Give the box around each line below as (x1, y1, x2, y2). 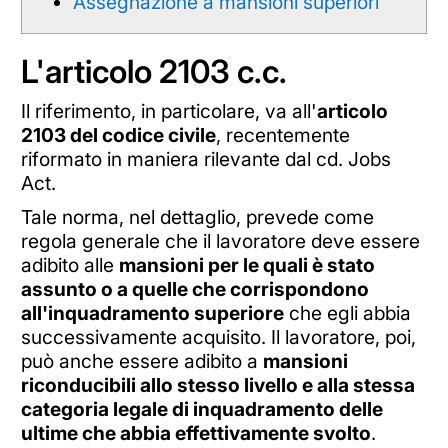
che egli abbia (283, 300, 411, 325)
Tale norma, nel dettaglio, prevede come (20, 204, 374, 229)
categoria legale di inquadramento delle (20, 396, 383, 421)
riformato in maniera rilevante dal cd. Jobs (20, 146, 391, 171)
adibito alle (20, 252, 119, 277)
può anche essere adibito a (20, 348, 263, 373)
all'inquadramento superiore (20, 300, 284, 325)
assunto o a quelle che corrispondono (20, 276, 369, 301)
